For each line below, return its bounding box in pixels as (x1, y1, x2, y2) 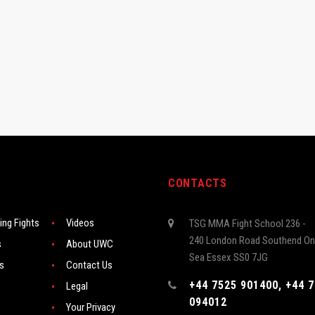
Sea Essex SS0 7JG (189, 250, 268, 264)
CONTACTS (168, 176, 227, 190)
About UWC (66, 237, 113, 250)
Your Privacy (66, 300, 115, 314)
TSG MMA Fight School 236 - (189, 217, 306, 230)
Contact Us (66, 258, 112, 271)
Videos (66, 216, 94, 229)
